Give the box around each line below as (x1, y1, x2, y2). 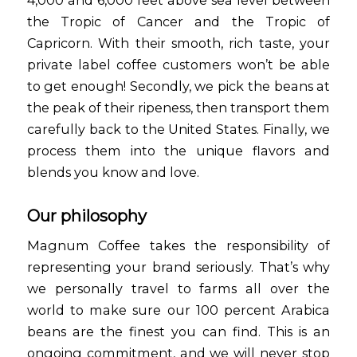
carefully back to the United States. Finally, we (26, 120, 331, 137)
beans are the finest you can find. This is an (26, 324, 331, 340)
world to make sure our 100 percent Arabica (26, 302, 331, 319)
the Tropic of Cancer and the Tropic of (26, 13, 331, 29)
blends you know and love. (26, 163, 199, 180)
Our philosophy (26, 206, 147, 226)
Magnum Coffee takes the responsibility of (26, 237, 331, 254)
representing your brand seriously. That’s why (26, 259, 331, 276)
